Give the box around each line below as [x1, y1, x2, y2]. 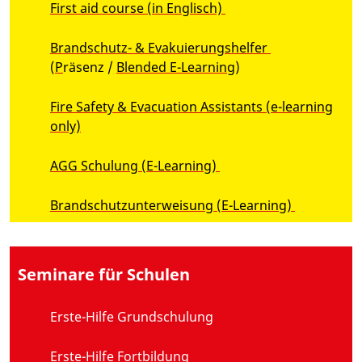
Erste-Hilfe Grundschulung [50, 307, 217, 326]
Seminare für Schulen [18, 263, 194, 285]
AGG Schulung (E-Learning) [50, 156, 220, 175]
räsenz [63, 57, 104, 76]
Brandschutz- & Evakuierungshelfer [50, 38, 271, 57]
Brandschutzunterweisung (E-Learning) [50, 196, 295, 214]
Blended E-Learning [116, 57, 235, 76]
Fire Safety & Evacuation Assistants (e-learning [50, 97, 333, 116]
